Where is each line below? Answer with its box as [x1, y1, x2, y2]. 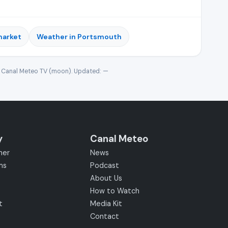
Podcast [90, 161, 119, 170]
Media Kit [90, 199, 122, 208]
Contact [90, 212, 119, 221]
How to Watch [90, 186, 139, 195]
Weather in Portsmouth [37, 32, 122, 41]
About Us [90, 174, 122, 183]
